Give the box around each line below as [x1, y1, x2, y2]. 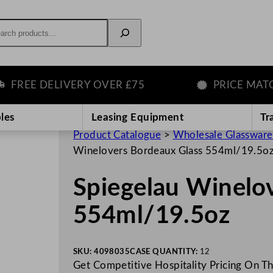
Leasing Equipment [91, 112, 184, 122]
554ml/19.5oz [73, 204, 230, 229]
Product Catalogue [73, 129, 161, 140]
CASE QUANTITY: [130, 248, 200, 256]
